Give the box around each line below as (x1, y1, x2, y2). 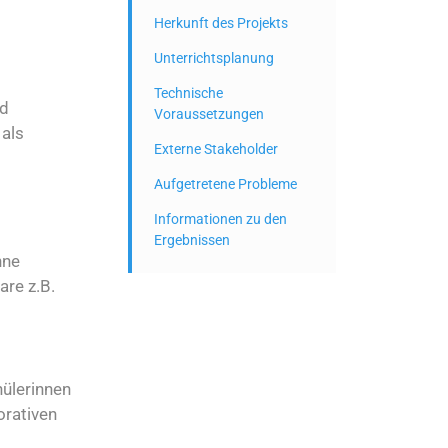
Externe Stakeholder (154, 141, 278, 157)
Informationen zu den (154, 211, 287, 227)
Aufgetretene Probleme (154, 176, 297, 192)
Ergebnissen (154, 232, 230, 248)
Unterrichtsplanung (154, 50, 274, 66)
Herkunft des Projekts (154, 15, 288, 31)
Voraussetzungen (154, 106, 264, 122)
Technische (154, 85, 223, 101)
